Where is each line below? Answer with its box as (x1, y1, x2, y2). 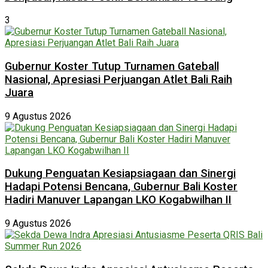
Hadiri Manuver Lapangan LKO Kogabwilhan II (5, 193, 232, 207)
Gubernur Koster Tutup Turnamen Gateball (5, 60, 219, 73)
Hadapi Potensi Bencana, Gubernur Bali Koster (5, 180, 237, 194)
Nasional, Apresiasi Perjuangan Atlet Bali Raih (5, 73, 232, 86)
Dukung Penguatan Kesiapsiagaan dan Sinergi (5, 167, 236, 181)
